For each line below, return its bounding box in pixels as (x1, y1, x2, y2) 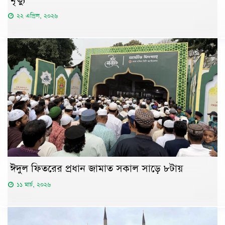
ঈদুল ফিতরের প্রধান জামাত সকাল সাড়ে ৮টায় (10, 161, 183, 176)
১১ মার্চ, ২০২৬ (17, 180, 51, 189)
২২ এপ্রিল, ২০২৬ (17, 12, 58, 21)
